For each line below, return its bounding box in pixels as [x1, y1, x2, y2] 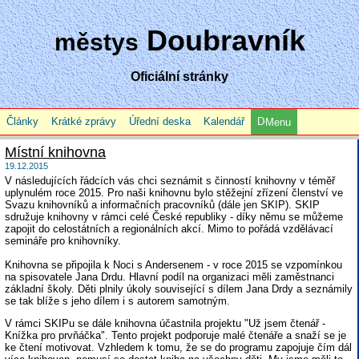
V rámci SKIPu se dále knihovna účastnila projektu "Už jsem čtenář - [5, 317, 325, 329]
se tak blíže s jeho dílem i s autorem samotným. [5, 295, 230, 307]
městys [54, 29, 139, 55]
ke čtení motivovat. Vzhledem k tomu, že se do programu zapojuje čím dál [5, 341, 352, 353]
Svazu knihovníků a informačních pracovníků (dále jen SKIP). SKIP [5, 199, 320, 211]
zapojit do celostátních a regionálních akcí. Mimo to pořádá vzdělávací [5, 223, 333, 235]
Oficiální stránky [131, 70, 228, 83]
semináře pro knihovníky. [5, 235, 121, 247]
